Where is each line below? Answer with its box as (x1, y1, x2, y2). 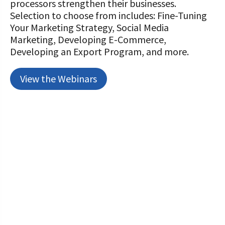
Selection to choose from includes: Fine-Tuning (10, 9, 207, 22)
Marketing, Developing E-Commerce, (10, 33, 166, 46)
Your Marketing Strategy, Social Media (10, 21, 169, 34)
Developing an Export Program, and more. (10, 45, 189, 58)
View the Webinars (20, 72, 97, 85)
